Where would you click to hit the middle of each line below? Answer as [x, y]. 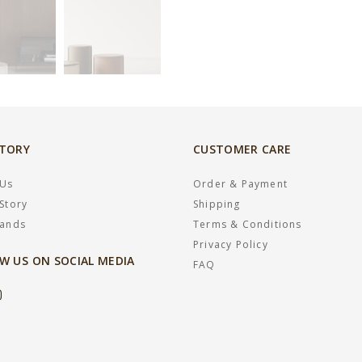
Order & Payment [240, 183]
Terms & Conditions [248, 224]
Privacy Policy [231, 244]
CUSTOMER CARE [242, 149]
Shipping [217, 204]
